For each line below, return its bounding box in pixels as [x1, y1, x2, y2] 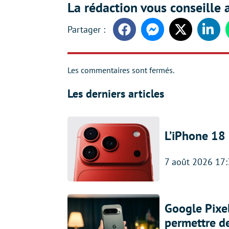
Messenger [152, 29, 190, 39]
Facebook [124, 29, 157, 39]
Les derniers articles [67, 86, 164, 101]
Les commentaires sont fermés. [67, 65, 174, 75]
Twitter [180, 29, 203, 39]
